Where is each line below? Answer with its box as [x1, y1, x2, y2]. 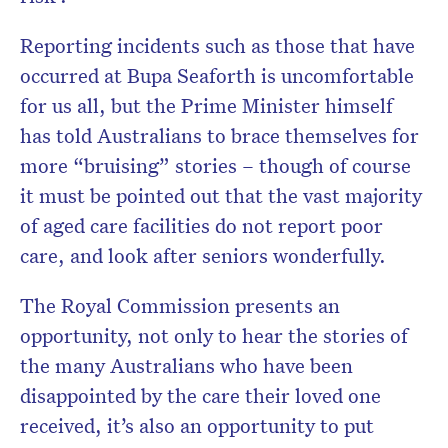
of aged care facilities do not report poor [20, 211, 383, 238]
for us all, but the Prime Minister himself [20, 91, 393, 118]
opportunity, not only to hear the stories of [20, 321, 408, 348]
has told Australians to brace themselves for [20, 121, 419, 148]
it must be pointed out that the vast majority [20, 181, 422, 208]
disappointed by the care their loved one [20, 381, 381, 408]
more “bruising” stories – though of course [20, 151, 411, 178]
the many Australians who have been [20, 351, 353, 378]
